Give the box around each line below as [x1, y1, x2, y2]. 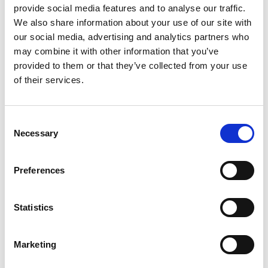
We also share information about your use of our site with [14, 17, 252, 28]
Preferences [14, 165, 65, 175]
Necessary [14, 127, 58, 138]
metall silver [12, 108, 56, 119]
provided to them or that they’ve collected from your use [14, 60, 247, 71]
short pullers [105, 129, 150, 141]
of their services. [14, 74, 84, 85]
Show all [126, 211, 164, 225]
